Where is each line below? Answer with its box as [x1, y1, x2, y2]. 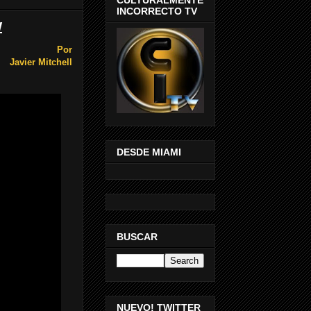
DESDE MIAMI [117, 146, 181, 158]
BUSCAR [117, 230, 158, 242]
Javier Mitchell [10, 57, 72, 68]
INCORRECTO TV [117, 5, 197, 17]
